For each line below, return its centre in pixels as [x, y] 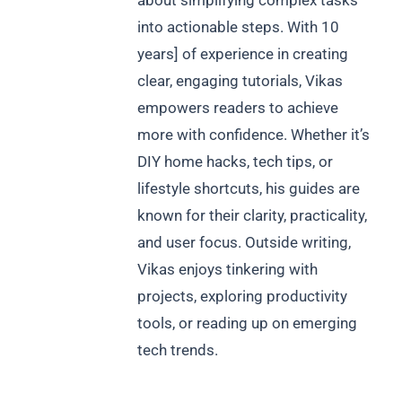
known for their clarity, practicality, [252, 216]
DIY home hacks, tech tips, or [235, 162]
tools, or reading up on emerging [247, 323]
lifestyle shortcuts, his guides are [249, 189]
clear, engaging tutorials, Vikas [240, 81]
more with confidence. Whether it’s [253, 135]
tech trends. [178, 350]
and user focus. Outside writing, [244, 243]
